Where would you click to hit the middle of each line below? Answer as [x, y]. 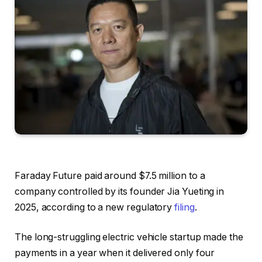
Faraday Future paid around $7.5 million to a [110, 175]
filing [185, 207]
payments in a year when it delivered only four [115, 253]
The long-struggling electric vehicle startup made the [129, 237]
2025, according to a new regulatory [95, 207]
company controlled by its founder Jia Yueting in [120, 191]
